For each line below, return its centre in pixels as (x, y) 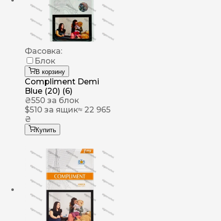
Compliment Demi (62, 82)
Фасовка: (43, 51)
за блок (62, 101)
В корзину (50, 72)
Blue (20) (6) (49, 91)
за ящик (60, 110)
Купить (46, 130)
